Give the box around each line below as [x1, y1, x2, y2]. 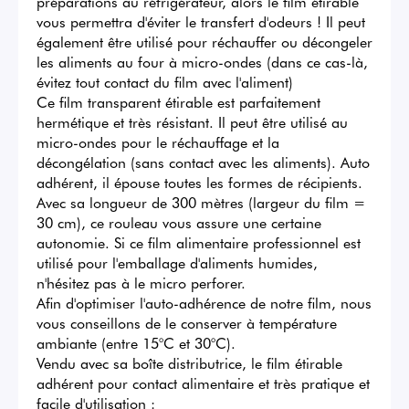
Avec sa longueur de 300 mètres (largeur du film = [37, 192, 365, 213]
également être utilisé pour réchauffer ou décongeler [37, 31, 372, 52]
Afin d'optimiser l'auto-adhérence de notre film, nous [37, 292, 372, 313]
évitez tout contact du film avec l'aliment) [37, 71, 293, 92]
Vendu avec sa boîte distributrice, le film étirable [37, 352, 342, 373]
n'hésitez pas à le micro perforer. [37, 272, 246, 293]
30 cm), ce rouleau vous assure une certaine [37, 212, 321, 233]
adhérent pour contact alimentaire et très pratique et [37, 372, 370, 393]
